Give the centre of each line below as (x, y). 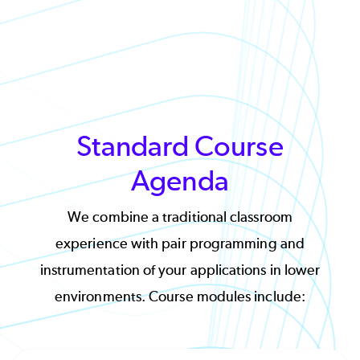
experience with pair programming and (180, 244)
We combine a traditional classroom (180, 217)
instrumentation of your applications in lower (180, 270)
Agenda (180, 181)
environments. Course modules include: (180, 297)
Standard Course (180, 146)
